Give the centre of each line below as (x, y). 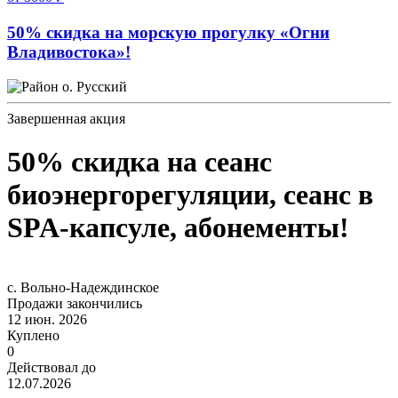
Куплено (33, 335)
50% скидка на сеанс (139, 162)
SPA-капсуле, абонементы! (178, 228)
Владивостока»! (69, 52)
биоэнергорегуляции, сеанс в (190, 195)
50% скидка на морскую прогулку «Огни (168, 33)
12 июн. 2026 (47, 319)
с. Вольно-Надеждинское (83, 287)
